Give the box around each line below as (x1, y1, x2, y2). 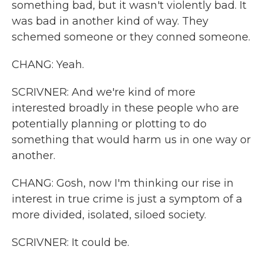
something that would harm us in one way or (12, 133, 251, 146)
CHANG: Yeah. (12, 58, 84, 71)
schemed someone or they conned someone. (12, 31, 250, 43)
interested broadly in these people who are (12, 102, 239, 114)
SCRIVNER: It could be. (12, 236, 129, 249)
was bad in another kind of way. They (12, 15, 208, 28)
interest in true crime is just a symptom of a (12, 193, 242, 205)
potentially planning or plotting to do (12, 117, 207, 130)
